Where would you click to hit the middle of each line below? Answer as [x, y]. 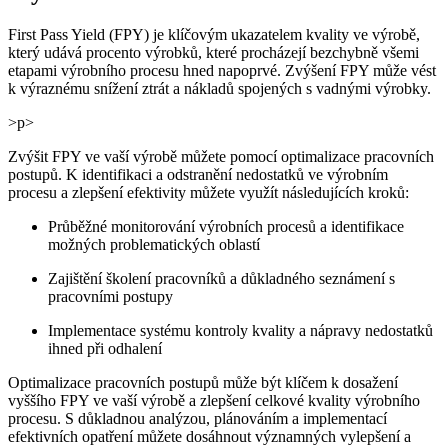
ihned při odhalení [105, 348]
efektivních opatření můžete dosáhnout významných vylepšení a [209, 436]
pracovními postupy [110, 296]
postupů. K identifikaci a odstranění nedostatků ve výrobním [198, 174]
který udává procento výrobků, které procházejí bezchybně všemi [213, 52]
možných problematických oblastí [154, 244]
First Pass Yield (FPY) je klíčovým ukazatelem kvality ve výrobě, [214, 34]
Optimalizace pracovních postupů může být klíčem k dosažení [203, 382]
